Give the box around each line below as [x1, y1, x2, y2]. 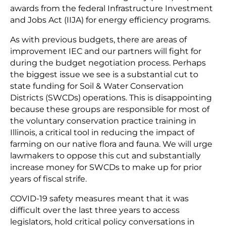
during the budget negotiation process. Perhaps [10, 58, 206, 68]
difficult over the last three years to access [10, 205, 180, 215]
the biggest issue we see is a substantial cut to [10, 70, 198, 80]
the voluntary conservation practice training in [10, 116, 196, 126]
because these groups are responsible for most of [10, 104, 209, 115]
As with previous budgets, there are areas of [10, 35, 187, 45]
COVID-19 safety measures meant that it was [10, 194, 189, 204]
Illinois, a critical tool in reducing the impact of [10, 128, 194, 138]
